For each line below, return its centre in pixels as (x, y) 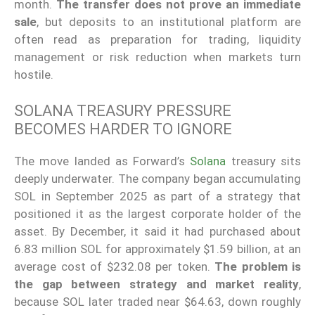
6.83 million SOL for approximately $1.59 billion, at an (157, 249)
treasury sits (264, 161)
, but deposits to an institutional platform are (169, 22)
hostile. (34, 75)
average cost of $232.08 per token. (114, 266)
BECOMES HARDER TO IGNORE (123, 129)
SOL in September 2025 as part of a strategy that (157, 196)
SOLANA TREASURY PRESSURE (123, 110)
